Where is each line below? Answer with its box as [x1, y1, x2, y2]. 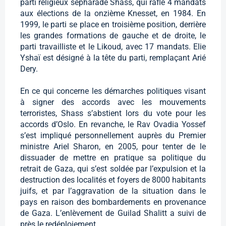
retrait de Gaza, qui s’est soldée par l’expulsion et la [20, 163, 206, 174]
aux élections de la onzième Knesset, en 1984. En [20, 8, 206, 18]
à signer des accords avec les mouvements [20, 97, 206, 107]
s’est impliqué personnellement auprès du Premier [20, 130, 206, 140]
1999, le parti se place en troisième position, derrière [20, 19, 206, 29]
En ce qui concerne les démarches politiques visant [20, 86, 206, 96]
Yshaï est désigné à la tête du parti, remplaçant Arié [20, 52, 206, 63]
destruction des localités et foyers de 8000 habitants [20, 175, 206, 185]
